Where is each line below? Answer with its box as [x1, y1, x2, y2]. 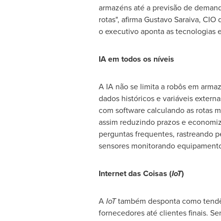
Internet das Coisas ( [98, 168, 172, 179]
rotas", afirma [98, 14, 144, 25]
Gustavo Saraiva [144, 14, 199, 25]
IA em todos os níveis [98, 53, 174, 65]
